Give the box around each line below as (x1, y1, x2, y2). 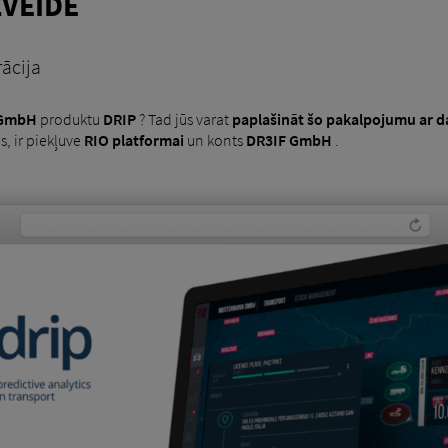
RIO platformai (83, 130, 184, 151)
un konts (183, 130, 246, 151)
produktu (36, 109, 103, 130)
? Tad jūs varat (135, 109, 232, 130)
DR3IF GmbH (245, 130, 332, 151)
